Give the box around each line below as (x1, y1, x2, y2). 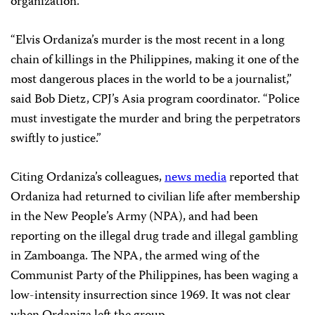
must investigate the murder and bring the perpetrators (11, 109, 300, 130)
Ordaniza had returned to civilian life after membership (11, 187, 300, 208)
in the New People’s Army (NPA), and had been (11, 207, 258, 228)
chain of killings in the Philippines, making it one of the (11, 50, 299, 71)
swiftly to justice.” (11, 129, 101, 150)
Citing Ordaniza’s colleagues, (11, 167, 165, 188)
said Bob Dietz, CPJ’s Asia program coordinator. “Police (11, 89, 300, 110)
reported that (226, 167, 299, 188)
